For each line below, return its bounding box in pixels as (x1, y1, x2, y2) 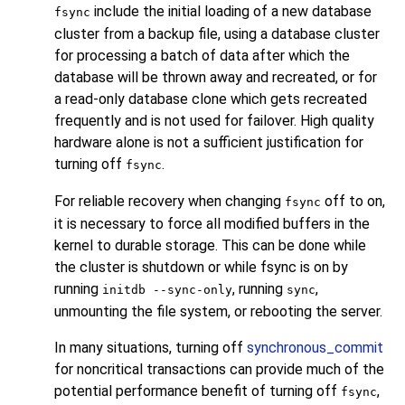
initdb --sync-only (102, 283, 232, 297)
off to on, (321, 193, 385, 211)
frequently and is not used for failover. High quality (54, 112, 374, 130)
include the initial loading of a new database (90, 3, 372, 21)
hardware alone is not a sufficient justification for (54, 134, 363, 152)
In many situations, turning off (54, 339, 247, 357)
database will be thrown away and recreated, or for (54, 69, 377, 87)
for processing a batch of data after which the (54, 47, 350, 65)
